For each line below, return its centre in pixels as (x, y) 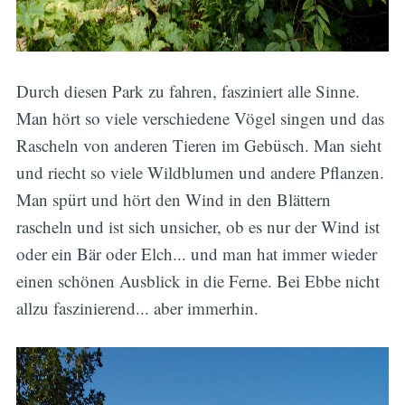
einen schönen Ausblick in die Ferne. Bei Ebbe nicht (198, 280)
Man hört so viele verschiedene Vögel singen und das (200, 118)
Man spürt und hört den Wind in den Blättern (173, 199)
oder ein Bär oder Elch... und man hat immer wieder (196, 253)
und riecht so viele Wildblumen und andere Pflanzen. (200, 172)
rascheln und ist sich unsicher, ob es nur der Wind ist (198, 226)
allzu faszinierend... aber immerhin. (137, 307)
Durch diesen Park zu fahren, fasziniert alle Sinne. (188, 90)
